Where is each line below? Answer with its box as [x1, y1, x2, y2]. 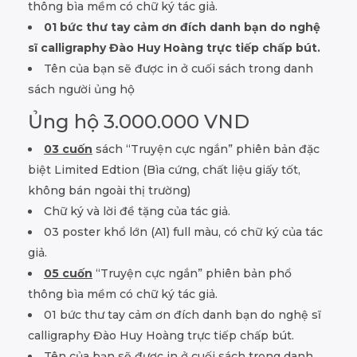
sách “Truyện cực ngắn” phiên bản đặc [92, 141, 320, 156]
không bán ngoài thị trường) [28, 182, 190, 198]
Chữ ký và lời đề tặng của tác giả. [44, 203, 230, 218]
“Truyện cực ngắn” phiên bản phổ [92, 265, 292, 280]
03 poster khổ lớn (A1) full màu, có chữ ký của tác [44, 224, 323, 239]
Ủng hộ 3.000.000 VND [28, 109, 249, 133]
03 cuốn [44, 141, 92, 156]
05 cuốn [44, 265, 92, 280]
